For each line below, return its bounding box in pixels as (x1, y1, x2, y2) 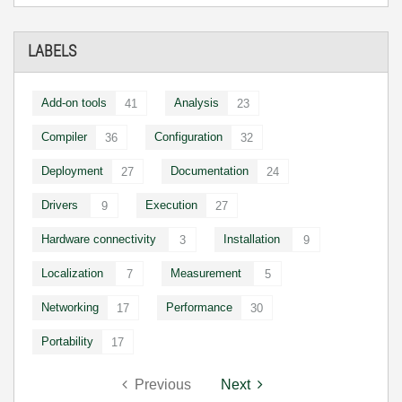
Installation (223, 232, 280, 246)
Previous (134, 376, 191, 392)
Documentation (170, 163, 249, 178)
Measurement (170, 266, 241, 280)
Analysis (174, 95, 219, 109)
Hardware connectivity (41, 232, 156, 246)
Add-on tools (41, 95, 107, 109)
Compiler (41, 129, 87, 144)
